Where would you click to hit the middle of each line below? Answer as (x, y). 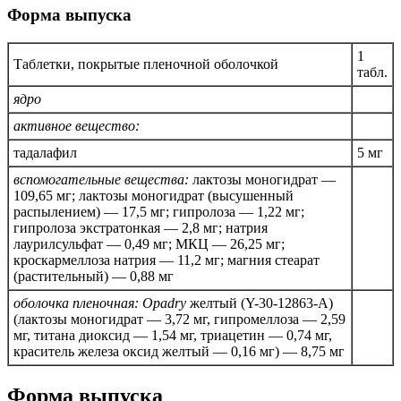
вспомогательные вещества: (101, 179)
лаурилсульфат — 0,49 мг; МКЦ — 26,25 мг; (149, 243)
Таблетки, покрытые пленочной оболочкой (146, 64)
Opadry (164, 303)
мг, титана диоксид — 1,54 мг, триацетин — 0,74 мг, (173, 335)
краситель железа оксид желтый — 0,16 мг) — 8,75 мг (179, 351)
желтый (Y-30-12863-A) (260, 303)
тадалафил (45, 152)
